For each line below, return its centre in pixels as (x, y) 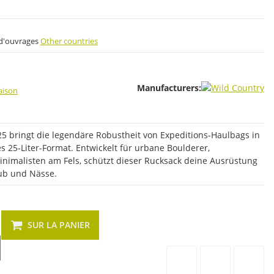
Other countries (69, 41)
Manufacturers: (169, 87)
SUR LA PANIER (59, 224)
